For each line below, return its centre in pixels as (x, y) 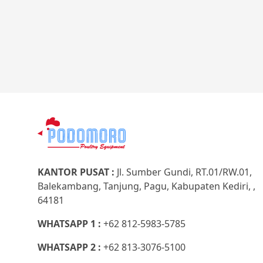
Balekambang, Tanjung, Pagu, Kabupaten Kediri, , (146, 186)
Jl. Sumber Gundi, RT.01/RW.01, (184, 172)
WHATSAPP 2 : (70, 247)
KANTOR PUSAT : (77, 172)
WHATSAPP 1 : (70, 224)
